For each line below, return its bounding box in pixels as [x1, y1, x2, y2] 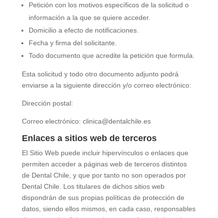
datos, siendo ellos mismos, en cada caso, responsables [21, 205, 196, 213]
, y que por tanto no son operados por [69, 171, 186, 179]
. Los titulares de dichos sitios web [59, 182, 164, 190]
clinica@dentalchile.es [82, 117, 151, 125]
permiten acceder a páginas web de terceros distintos [21, 160, 187, 168]
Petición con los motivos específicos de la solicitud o [28, 1, 189, 9]
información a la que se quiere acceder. [28, 14, 150, 21]
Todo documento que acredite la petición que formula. [28, 52, 195, 59]
